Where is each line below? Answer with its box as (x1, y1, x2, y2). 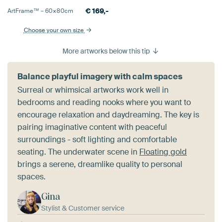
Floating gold (139, 147, 187, 158)
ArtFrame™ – (7, 7, 45, 15)
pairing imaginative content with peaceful (17, 122, 167, 133)
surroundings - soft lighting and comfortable (17, 134, 177, 145)
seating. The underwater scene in (17, 147, 139, 158)
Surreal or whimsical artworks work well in (17, 85, 168, 96)
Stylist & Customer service (41, 204, 124, 213)
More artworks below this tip (62, 47, 152, 56)
